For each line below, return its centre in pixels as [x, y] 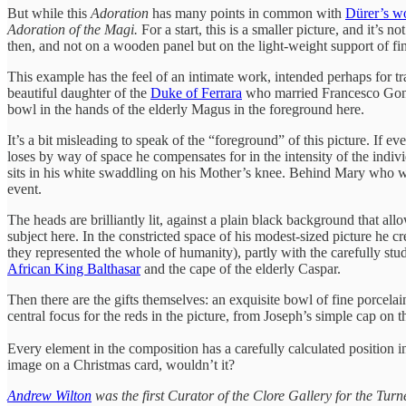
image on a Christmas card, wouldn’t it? [121, 364]
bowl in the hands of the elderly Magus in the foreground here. [186, 109]
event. [26, 188]
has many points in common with [247, 13]
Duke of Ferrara [196, 92]
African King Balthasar [74, 268]
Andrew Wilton [49, 395]
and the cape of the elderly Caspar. [241, 268]
